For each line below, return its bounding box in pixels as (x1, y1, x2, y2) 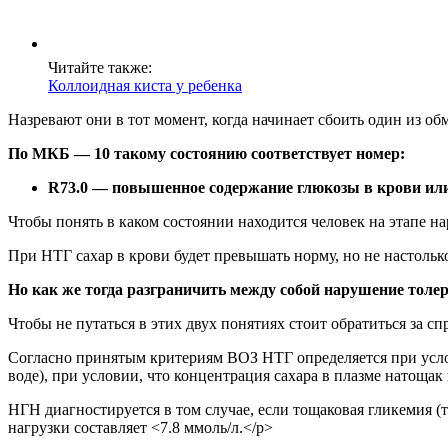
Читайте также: (48, 59, 152, 77)
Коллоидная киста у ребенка (48, 77, 242, 95)
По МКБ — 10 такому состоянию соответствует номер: (8, 145, 405, 163)
